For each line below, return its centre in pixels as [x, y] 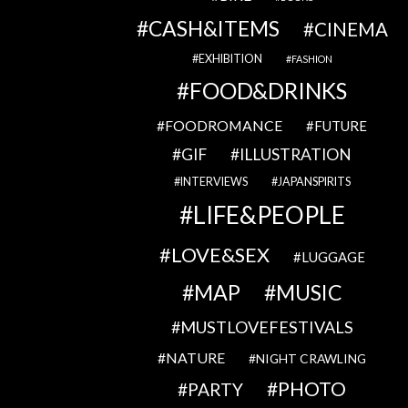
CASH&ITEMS [214, 28]
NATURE [196, 357]
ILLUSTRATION [296, 154]
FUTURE [341, 126]
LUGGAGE [333, 257]
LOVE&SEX [220, 255]
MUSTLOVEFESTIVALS [266, 327]
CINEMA [351, 29]
